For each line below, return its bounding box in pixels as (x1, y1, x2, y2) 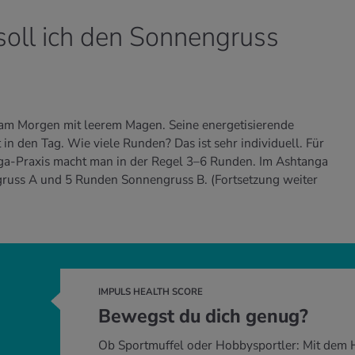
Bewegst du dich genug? (98, 303, 308, 329)
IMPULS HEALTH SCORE (98, 285, 203, 298)
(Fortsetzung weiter (210, 171, 318, 189)
